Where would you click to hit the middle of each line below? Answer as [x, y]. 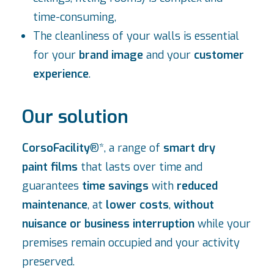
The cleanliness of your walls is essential [136, 36]
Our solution [75, 117]
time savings [115, 186]
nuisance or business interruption [108, 224]
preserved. [48, 262]
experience [61, 74]
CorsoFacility [56, 148]
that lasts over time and [140, 167]
